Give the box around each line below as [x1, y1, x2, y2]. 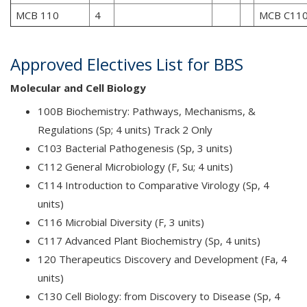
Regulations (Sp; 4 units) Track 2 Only [38, 123, 212, 136]
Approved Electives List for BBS [10, 53, 243, 75]
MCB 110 [16, 8, 59, 22]
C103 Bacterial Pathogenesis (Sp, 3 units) [38, 141, 235, 155]
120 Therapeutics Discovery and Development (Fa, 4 [38, 252, 287, 266]
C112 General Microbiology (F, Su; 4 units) [38, 160, 233, 173]
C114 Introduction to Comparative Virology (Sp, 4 [38, 178, 269, 192]
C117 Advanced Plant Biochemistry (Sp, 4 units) [38, 234, 260, 247]
